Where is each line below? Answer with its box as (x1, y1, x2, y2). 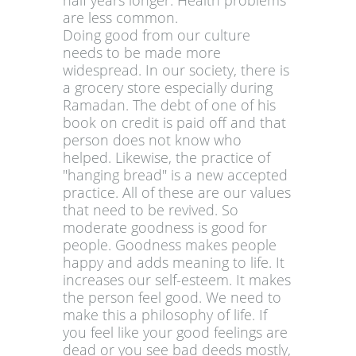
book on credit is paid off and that (63, 113, 286, 133)
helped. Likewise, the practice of (63, 148, 270, 168)
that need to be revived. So (63, 200, 238, 220)
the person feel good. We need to (63, 288, 281, 308)
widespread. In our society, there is (63, 60, 289, 80)
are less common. (63, 8, 178, 28)
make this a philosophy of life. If (63, 305, 267, 325)
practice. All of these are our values (63, 183, 291, 203)
